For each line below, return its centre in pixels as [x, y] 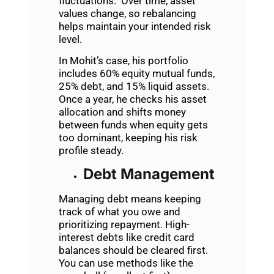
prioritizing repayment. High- [124, 225]
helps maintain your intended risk [135, 26]
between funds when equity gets [133, 125]
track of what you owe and [119, 212]
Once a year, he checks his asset [132, 99]
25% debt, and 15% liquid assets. [134, 87]
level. [70, 39]
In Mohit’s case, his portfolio [123, 61]
